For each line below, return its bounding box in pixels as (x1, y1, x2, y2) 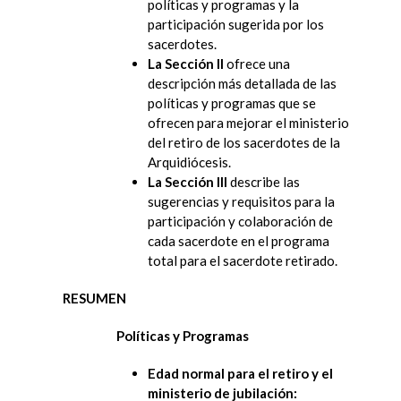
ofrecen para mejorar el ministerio (148, 114, 349, 131)
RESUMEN (63, 289, 126, 306)
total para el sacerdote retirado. (148, 252, 337, 269)
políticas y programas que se (148, 94, 316, 111)
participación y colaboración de (148, 212, 333, 229)
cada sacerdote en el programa (148, 232, 329, 249)
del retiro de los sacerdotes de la (148, 133, 340, 150)
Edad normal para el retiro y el (148, 364, 333, 381)
